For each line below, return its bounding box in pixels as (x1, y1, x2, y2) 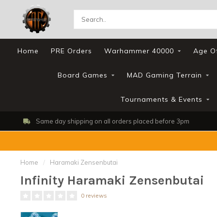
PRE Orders (51, 46, 92, 55)
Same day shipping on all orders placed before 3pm (34, 117, 189, 125)
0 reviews (81, 192, 107, 199)
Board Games (58, 71, 108, 79)
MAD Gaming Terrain (127, 71, 202, 79)
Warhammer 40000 (104, 46, 174, 55)
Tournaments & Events (120, 95, 202, 104)
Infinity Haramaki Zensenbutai (20, 173, 204, 188)
